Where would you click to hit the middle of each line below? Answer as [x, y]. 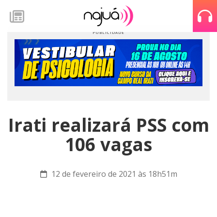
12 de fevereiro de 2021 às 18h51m [113, 174]
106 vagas [108, 144]
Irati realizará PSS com [108, 125]
